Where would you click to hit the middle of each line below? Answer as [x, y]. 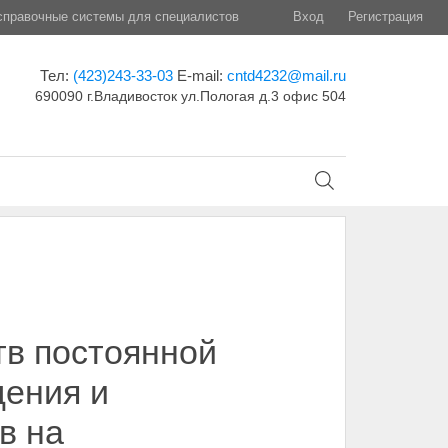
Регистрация [385, 16]
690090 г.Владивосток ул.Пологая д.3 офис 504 [190, 96]
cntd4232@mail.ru [286, 75]
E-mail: [201, 75]
